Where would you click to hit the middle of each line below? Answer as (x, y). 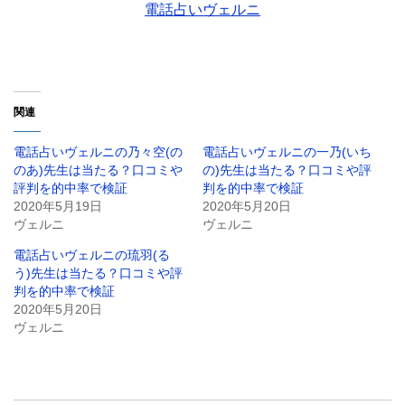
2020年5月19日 (58, 207)
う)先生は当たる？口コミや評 (98, 273)
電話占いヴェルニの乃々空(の (98, 152)
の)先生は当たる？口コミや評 (287, 170)
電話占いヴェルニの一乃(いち (287, 152)
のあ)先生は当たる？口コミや (98, 170)
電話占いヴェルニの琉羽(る (92, 255)
